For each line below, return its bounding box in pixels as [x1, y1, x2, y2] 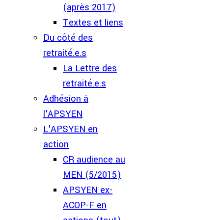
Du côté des [43, 31, 93, 44]
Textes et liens [63, 16, 123, 29]
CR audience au [63, 153, 125, 166]
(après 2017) [63, 1, 115, 14]
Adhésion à [43, 92, 88, 105]
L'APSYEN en [43, 123, 98, 136]
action [43, 138, 69, 151]
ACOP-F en [63, 199, 107, 212]
